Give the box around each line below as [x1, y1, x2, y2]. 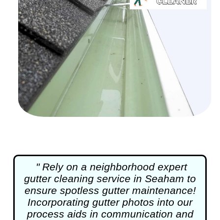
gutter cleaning [24, 173, 94, 185]
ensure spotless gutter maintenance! [24, 185, 196, 196]
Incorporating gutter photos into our [27, 196, 192, 208]
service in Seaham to [94, 173, 196, 185]
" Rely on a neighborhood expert [35, 161, 187, 173]
